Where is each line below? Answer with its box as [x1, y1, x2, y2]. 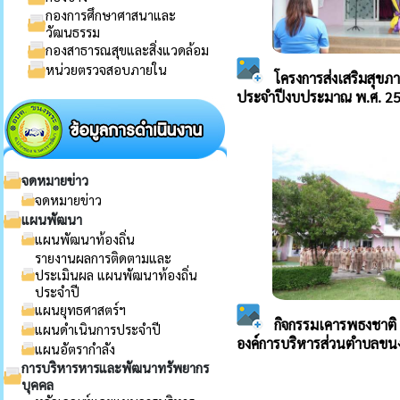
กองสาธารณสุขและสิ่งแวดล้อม [46, 41, 209, 58]
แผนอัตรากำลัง [35, 340, 115, 357]
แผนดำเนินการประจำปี [35, 321, 161, 337]
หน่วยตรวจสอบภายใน [46, 61, 167, 78]
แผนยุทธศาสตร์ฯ [35, 301, 126, 318]
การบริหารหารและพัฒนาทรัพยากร [21, 359, 209, 376]
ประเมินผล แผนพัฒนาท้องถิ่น [35, 266, 197, 283]
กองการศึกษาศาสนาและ [46, 6, 176, 23]
